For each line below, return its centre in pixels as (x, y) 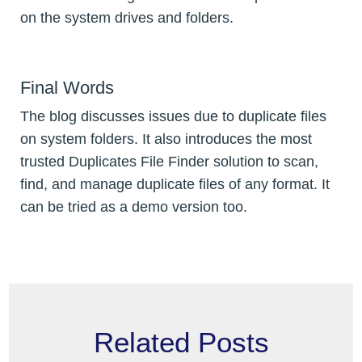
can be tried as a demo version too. (134, 206)
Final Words (67, 87)
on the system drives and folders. (127, 18)
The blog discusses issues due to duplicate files (173, 116)
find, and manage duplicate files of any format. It (175, 184)
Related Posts (181, 342)
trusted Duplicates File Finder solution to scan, (169, 161)
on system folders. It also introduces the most (166, 139)
